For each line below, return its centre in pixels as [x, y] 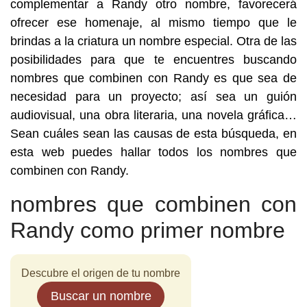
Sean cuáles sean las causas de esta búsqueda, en [153, 134]
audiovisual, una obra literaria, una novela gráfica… [153, 115]
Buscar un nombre [101, 296]
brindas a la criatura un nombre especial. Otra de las [153, 41]
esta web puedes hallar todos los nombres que [153, 152]
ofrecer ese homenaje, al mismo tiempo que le [153, 23]
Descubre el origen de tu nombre [101, 273]
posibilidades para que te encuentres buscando [153, 60]
